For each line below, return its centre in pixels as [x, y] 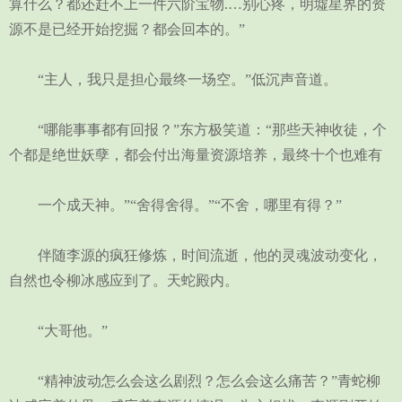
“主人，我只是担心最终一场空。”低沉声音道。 [173, 79]
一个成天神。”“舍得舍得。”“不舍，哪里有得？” [175, 205]
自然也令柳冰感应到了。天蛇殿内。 [124, 280]
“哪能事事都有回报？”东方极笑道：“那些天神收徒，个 [198, 130]
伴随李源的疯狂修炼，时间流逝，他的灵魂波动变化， [196, 255]
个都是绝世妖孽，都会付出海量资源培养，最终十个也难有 [196, 155]
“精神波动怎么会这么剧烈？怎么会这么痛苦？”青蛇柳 [195, 381]
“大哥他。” [58, 331]
